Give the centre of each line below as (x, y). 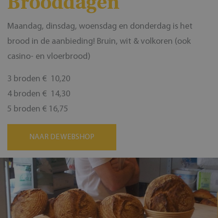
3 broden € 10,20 (39, 79)
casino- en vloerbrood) (49, 56)
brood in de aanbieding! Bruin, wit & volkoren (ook (99, 41)
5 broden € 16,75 (38, 109)
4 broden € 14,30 (39, 94)
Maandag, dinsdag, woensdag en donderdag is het (100, 26)
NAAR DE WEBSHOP (62, 137)
